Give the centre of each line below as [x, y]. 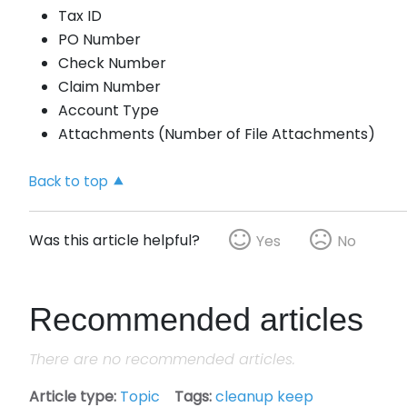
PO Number [99, 39]
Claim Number [109, 86]
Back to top [69, 182]
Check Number [112, 63]
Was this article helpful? [114, 240]
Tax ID [80, 15]
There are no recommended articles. [162, 359]
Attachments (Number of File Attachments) [217, 134]
